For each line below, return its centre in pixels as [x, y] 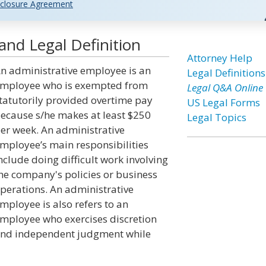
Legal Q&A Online [225, 88]
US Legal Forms [223, 102]
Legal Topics [216, 117]
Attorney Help [219, 58]
